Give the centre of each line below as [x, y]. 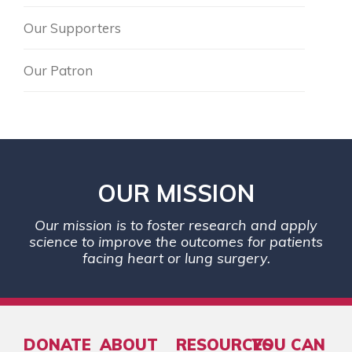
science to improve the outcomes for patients [176, 242]
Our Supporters [72, 28]
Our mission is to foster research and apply [176, 225]
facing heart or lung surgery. [176, 258]
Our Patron [58, 71]
